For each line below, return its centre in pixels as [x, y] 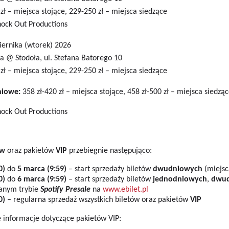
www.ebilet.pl [125, 190]
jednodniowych [180, 179]
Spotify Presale [66, 190]
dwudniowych [177, 169]
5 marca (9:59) [43, 169]
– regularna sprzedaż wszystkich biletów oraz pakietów [97, 200]
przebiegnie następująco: [109, 151]
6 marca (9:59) [42, 179]
